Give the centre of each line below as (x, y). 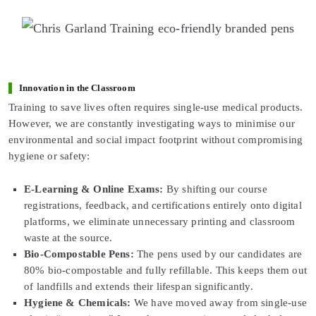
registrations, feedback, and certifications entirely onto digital (163, 206)
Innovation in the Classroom (77, 89)
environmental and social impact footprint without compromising (156, 140)
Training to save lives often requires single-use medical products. (156, 108)
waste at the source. (68, 238)
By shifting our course (215, 189)
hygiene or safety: (49, 156)
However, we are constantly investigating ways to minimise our (152, 124)
